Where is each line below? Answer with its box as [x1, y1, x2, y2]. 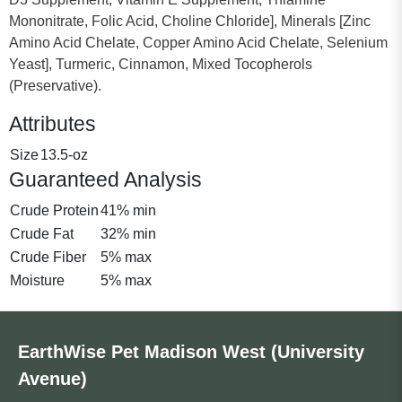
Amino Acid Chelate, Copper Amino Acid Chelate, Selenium [9, 34, 388, 50]
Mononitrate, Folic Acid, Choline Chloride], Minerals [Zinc [9, 13, 371, 29]
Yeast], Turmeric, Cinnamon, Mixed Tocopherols [9, 56, 312, 72]
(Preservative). [9, 77, 101, 93]
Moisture [10, 272, 65, 288]
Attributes [9, 111, 96, 135]
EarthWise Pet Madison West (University [18, 341, 364, 362]
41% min [100, 202, 156, 218]
